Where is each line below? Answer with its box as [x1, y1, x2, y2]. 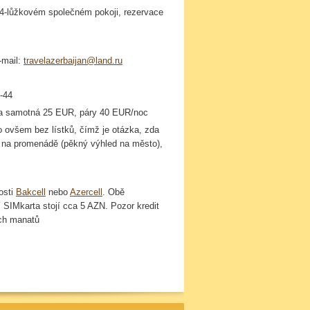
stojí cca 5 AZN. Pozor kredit [40, 201, 159, 211]
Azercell [70, 187, 102, 197]
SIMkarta [3, 201, 40, 211]
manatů [10, 215, 39, 225]
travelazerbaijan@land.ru [24, 55, 122, 66]
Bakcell [16, 187, 46, 197]
